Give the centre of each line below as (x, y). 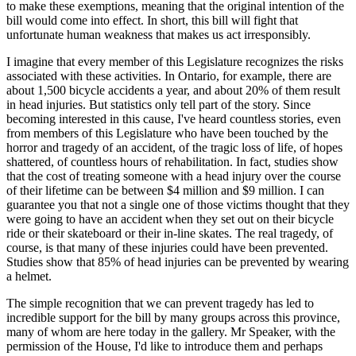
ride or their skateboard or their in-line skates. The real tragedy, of (170, 233)
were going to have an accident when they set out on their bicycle (170, 219)
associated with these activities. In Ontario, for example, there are (169, 75)
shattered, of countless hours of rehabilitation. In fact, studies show (172, 161)
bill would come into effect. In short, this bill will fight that (152, 20)
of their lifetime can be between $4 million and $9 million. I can (165, 190)
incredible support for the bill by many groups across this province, (173, 317)
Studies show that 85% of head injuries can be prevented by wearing (178, 261)
